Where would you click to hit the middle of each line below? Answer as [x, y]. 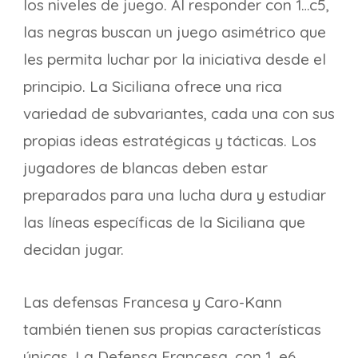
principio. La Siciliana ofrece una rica [153, 86]
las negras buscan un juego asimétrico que [175, 32]
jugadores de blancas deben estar [145, 168]
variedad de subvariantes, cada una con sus [179, 113]
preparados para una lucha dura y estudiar [175, 195]
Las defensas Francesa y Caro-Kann [153, 302]
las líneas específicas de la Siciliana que [164, 222]
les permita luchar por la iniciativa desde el [175, 59]
